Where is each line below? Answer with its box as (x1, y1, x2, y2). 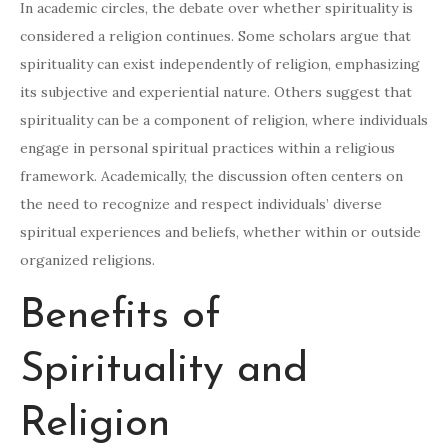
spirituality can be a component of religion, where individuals (20, 111, 428, 130)
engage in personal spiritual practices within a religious (20, 139, 395, 158)
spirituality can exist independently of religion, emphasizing (20, 55, 420, 74)
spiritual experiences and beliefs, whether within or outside (20, 223, 421, 242)
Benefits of (20, 295, 221, 339)
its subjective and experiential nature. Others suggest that (20, 83, 412, 102)
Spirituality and (20, 349, 308, 393)
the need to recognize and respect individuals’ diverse (20, 195, 382, 214)
